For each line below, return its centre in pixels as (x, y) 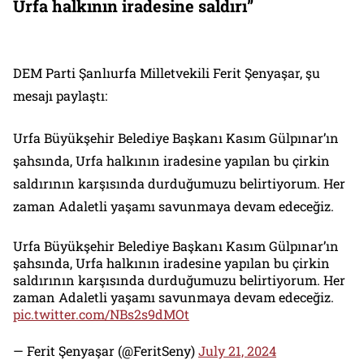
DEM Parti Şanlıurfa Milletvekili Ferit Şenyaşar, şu (167, 72)
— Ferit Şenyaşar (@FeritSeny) (106, 350)
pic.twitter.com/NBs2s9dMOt (101, 314)
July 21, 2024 (237, 350)
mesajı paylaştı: (60, 95)
